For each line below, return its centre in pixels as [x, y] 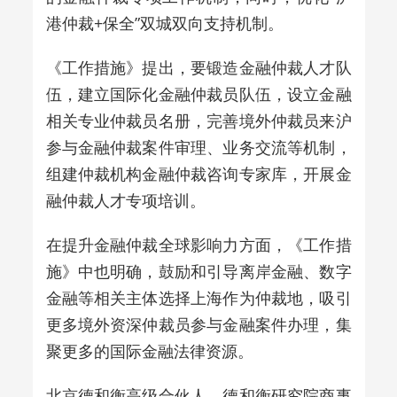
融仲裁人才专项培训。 [125, 200]
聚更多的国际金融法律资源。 [149, 350]
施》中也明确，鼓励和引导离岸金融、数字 [198, 271]
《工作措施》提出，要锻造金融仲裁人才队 [198, 67]
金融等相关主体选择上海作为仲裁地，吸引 [198, 297]
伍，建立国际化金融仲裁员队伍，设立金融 [198, 93]
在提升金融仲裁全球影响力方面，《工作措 [198, 244]
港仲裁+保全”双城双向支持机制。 [164, 23]
